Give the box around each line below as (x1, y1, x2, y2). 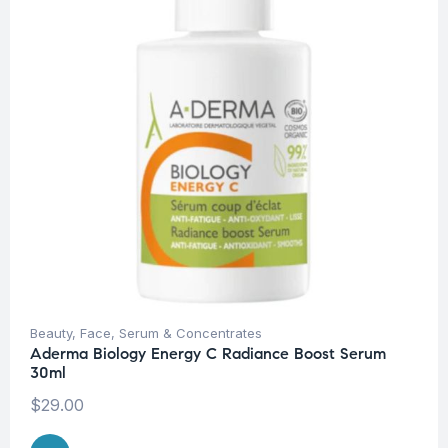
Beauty (30, 325, 72, 342)
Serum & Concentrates (119, 325, 262, 342)
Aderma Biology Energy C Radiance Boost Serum (30, 344, 386, 364)
